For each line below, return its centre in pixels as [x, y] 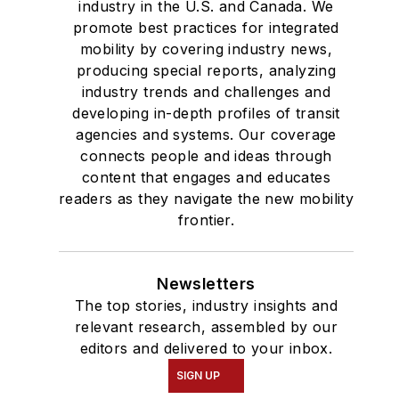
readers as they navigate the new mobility [206, 199]
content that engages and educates [206, 178]
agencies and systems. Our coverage [206, 135]
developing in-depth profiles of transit [206, 114]
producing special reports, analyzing [206, 71]
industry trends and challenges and [206, 92]
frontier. [206, 220]
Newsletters [206, 284]
